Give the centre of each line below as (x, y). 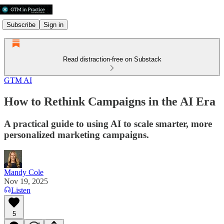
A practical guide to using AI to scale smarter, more (108, 123)
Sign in (53, 24)
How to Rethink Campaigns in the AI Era (110, 101)
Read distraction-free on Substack (112, 59)
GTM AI (18, 80)
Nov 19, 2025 (26, 181)
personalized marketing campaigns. (76, 134)
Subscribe (21, 24)
